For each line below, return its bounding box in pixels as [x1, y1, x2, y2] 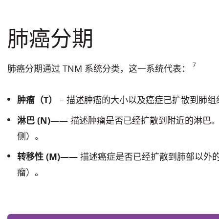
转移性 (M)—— [17, 151, 80, 163]
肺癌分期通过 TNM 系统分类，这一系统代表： [7, 63, 193, 75]
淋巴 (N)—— [17, 114, 70, 127]
